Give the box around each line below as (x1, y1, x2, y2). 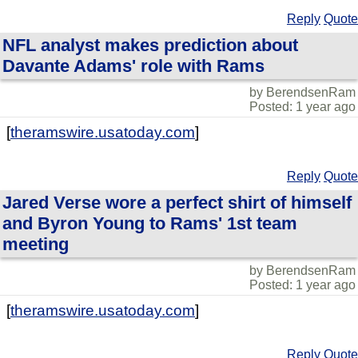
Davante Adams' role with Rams (2, 56, 265, 76)
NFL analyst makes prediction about (2, 35, 298, 55)
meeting (2, 234, 69, 254)
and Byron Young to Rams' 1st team (2, 213, 297, 233)
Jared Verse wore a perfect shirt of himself (2, 193, 352, 213)
